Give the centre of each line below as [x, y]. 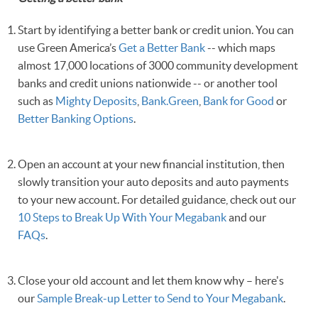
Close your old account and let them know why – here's [151, 281]
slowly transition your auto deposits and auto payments [153, 181]
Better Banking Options [76, 118]
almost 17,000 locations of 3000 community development [158, 65]
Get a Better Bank [162, 47]
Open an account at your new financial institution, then [151, 164]
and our [246, 217]
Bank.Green [170, 100]
